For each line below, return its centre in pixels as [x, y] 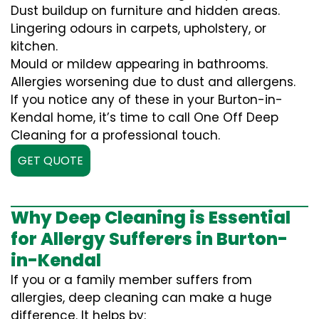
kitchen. [34, 46]
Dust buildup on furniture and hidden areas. [145, 11]
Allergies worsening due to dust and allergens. [153, 82]
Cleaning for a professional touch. [115, 135]
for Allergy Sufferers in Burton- [149, 239]
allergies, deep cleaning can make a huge [141, 298]
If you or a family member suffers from [131, 280]
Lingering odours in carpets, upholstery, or [138, 28]
